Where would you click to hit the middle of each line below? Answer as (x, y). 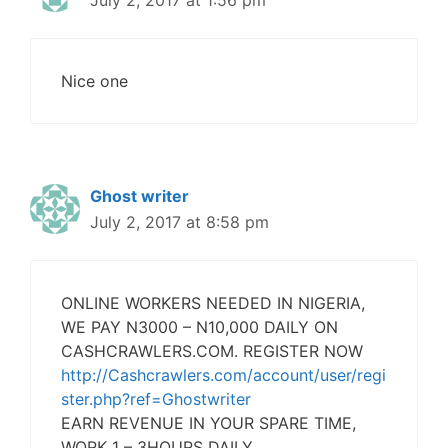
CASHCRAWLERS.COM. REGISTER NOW (212, 351)
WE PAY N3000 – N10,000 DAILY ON (199, 327)
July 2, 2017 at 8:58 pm (179, 222)
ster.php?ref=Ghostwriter (156, 399)
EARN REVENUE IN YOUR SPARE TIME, (208, 423)
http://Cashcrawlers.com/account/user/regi (223, 375)
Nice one (94, 81)
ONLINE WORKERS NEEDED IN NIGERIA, (213, 303)
